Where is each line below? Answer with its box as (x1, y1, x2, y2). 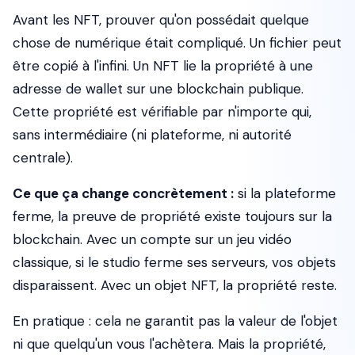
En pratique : (13, 312, 91, 330)
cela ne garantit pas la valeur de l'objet (91, 312, 338, 330)
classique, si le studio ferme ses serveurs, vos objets (13, 254, 336, 271)
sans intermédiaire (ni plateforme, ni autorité (13, 126, 292, 143)
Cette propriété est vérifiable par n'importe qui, (13, 103, 311, 120)
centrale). (13, 149, 73, 166)
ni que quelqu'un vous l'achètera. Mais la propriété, (13, 335, 326, 353)
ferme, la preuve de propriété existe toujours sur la (13, 208, 332, 225)
